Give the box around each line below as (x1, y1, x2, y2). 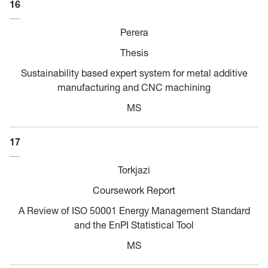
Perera (120, 26, 148, 38)
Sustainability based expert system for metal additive (20, 66, 248, 79)
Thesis (120, 46, 148, 59)
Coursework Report (93, 184, 175, 196)
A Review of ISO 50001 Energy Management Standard (18, 204, 250, 217)
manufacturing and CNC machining (57, 81, 211, 93)
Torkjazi (118, 163, 150, 176)
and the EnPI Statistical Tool (74, 218, 194, 231)
